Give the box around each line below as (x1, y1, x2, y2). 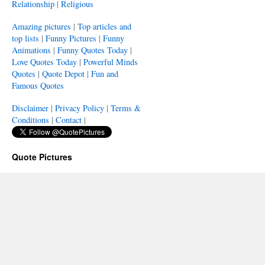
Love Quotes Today (12, 56, 77, 67)
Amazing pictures (12, 21, 71, 32)
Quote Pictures (12, 151, 72, 163)
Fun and (91, 68, 118, 79)
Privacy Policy (55, 102, 104, 114)
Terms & (111, 102, 141, 114)
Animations (12, 44, 51, 56)
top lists (12, 33, 39, 44)
